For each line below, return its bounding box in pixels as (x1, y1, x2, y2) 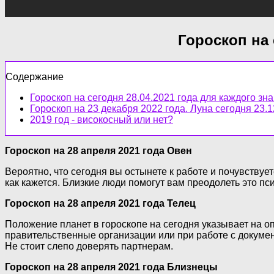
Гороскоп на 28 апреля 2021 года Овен (5, 145, 192, 156)
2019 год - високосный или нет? (30, 114, 173, 125)
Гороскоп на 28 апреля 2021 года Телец (5, 198, 196, 209)
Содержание (6, 71, 64, 82)
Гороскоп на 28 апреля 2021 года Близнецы (5, 261, 218, 272)
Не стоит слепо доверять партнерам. (5, 240, 173, 251)
